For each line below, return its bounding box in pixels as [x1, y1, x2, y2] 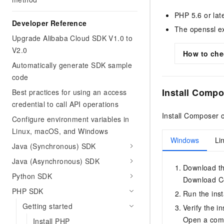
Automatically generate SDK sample [12, 60, 132, 70]
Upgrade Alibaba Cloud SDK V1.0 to [12, 33, 133, 43]
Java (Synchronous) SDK [12, 141, 96, 151]
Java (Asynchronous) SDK [12, 156, 100, 166]
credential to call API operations [12, 99, 119, 109]
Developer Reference [12, 18, 87, 28]
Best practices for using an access [12, 87, 127, 97]
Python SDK [12, 171, 52, 181]
